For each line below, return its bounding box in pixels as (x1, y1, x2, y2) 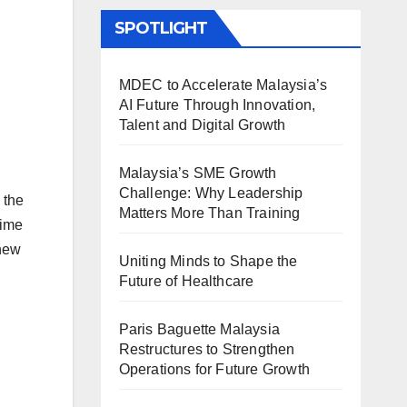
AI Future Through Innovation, (118, 97, 316, 114)
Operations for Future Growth (118, 362, 311, 378)
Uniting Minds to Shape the (118, 253, 298, 270)
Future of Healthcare (118, 273, 254, 290)
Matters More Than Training (118, 205, 301, 222)
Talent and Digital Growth (118, 117, 286, 134)
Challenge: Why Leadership (118, 185, 303, 202)
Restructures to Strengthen (118, 342, 295, 358)
